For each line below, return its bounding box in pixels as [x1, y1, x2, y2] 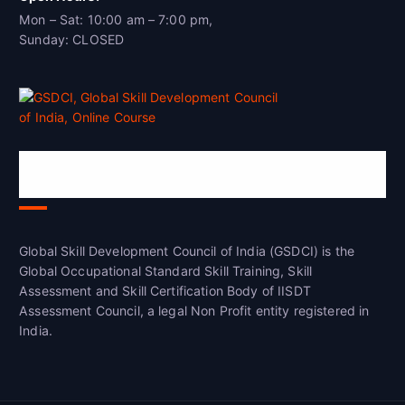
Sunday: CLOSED [19, 31, 125, 47]
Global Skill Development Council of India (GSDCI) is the [19, 242, 354, 259]
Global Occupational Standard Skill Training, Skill [19, 262, 313, 278]
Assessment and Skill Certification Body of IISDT [19, 282, 311, 298]
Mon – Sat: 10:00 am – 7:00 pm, [19, 11, 213, 27]
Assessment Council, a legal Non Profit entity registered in [19, 302, 370, 318]
